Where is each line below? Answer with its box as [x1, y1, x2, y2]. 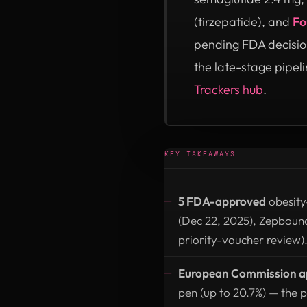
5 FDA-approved [178, 193, 266, 208]
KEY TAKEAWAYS [164, 149, 236, 158]
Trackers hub [194, 81, 263, 97]
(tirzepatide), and [194, 13, 293, 29]
